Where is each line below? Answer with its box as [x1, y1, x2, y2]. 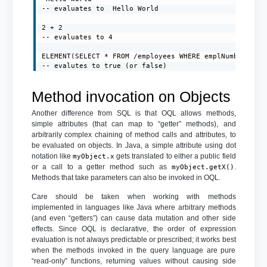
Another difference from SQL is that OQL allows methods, [31, 108, 236, 117]
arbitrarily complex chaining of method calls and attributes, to [31, 130, 236, 139]
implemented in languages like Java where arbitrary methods [31, 203, 236, 212]
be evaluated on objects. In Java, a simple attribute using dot [31, 141, 236, 150]
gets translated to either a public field [114, 151, 236, 160]
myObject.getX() [171, 163, 234, 171]
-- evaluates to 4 [42, 33, 113, 42]
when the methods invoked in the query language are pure [31, 246, 236, 254]
